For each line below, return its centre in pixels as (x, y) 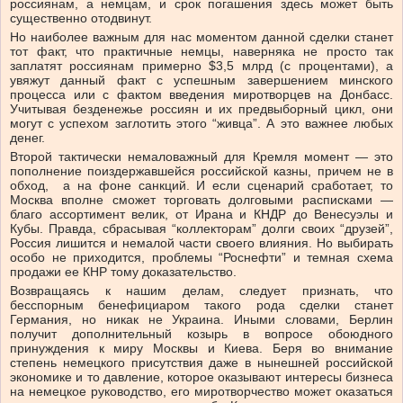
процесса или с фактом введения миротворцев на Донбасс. (201, 95)
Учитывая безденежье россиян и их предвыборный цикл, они (201, 109)
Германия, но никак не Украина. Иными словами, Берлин (201, 320)
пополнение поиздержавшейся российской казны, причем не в (201, 171)
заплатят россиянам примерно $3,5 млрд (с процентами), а (201, 66)
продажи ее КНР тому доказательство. (123, 272)
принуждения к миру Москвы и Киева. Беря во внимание (201, 349)
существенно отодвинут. (81, 18)
